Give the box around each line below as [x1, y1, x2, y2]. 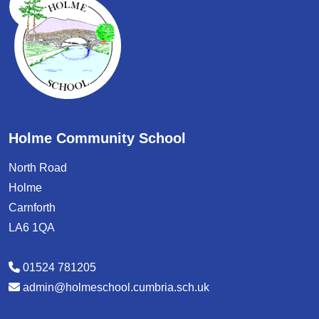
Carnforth [9, 202, 56, 214]
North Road [9, 162, 67, 174]
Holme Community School [9, 130, 186, 146]
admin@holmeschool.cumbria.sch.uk [23, 281, 209, 293]
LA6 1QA [9, 221, 55, 234]
